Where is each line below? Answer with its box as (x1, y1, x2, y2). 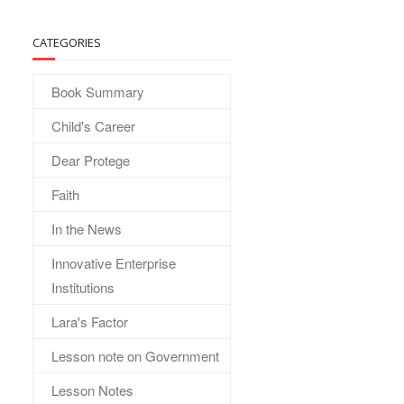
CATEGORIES (32, 34, 101, 50)
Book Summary (51, 82, 144, 101)
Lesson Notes (51, 381, 133, 399)
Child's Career (51, 116, 135, 135)
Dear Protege (51, 151, 130, 170)
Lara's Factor (51, 312, 128, 331)
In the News (51, 219, 122, 238)
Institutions (51, 278, 115, 297)
